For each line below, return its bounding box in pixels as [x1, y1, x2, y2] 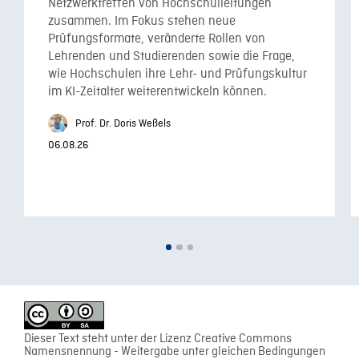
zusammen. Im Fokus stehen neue [48, 13, 236, 30]
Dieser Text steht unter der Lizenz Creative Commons [24, 331, 292, 348]
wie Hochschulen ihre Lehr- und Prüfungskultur [48, 66, 307, 83]
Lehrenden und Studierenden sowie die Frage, [48, 48, 295, 65]
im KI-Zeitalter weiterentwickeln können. [48, 83, 267, 100]
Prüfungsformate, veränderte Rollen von [48, 30, 265, 47]
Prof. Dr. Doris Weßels [73, 117, 171, 131]
